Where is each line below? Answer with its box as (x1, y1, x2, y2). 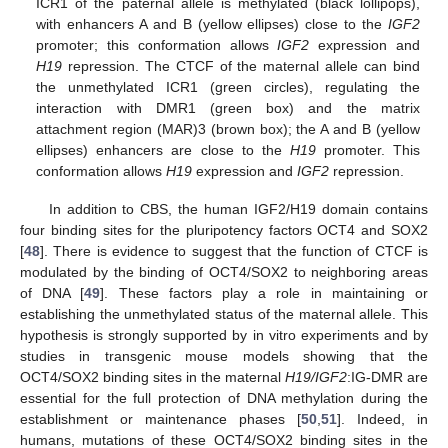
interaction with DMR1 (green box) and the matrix (36, 99, 420, 116)
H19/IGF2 (285, 368, 347, 385)
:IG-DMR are (347, 368, 428, 385)
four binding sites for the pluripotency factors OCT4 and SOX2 (20, 221, 428, 238)
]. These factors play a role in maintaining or (100, 284, 429, 301)
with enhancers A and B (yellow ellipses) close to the (36, 15, 388, 32)
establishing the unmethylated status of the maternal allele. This (20, 305, 428, 322)
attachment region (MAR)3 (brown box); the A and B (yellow (36, 120, 420, 137)
